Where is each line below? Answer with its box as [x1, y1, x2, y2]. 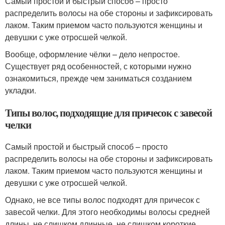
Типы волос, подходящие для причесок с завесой [5, 105, 212, 120]
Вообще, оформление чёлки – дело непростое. [5, 48, 180, 60]
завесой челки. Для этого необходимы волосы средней [5, 206, 210, 217]
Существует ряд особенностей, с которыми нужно [5, 60, 191, 72]
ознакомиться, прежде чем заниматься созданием [5, 72, 192, 84]
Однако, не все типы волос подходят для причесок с [5, 194, 200, 205]
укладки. [5, 84, 36, 96]
